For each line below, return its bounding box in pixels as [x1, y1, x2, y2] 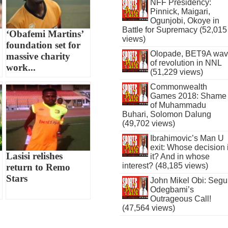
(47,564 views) [122, 204, 176, 212]
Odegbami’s [150, 185, 194, 194]
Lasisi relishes [6, 151, 63, 162]
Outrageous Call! [150, 194, 211, 203]
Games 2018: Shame [150, 92, 226, 100]
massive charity [6, 51, 71, 62]
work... [6, 62, 36, 73]
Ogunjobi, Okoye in [150, 16, 219, 25]
